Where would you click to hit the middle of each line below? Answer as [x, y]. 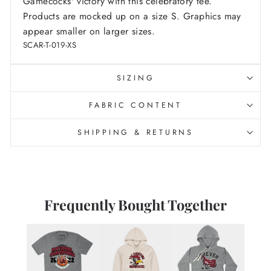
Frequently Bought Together [135, 205]
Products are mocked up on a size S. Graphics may [132, 16]
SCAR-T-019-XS [50, 45]
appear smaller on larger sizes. [89, 31]
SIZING [135, 78]
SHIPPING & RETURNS [135, 133]
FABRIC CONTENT [135, 106]
